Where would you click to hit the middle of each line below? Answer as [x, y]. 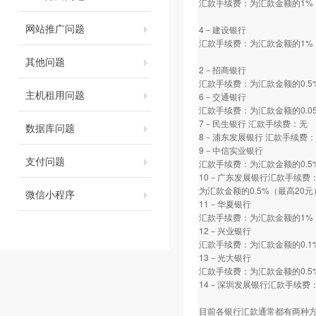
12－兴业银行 [225, 230]
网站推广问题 [55, 28]
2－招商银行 [223, 69]
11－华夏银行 [225, 203]
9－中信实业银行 [231, 150]
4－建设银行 [223, 29]
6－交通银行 [223, 96]
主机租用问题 [55, 95]
